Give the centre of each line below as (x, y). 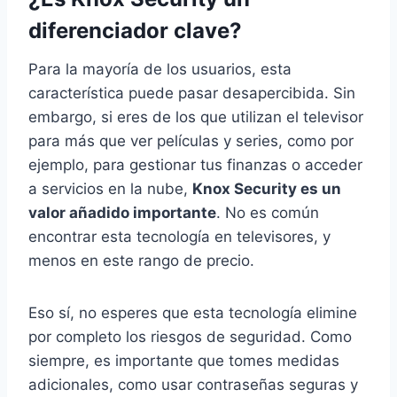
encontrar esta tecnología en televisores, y (179, 237)
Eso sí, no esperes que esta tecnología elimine (193, 313)
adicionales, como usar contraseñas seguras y (193, 385)
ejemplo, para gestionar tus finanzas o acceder (195, 165)
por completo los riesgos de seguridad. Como (190, 337)
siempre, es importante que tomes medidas (184, 361)
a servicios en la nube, (110, 189)
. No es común (268, 213)
